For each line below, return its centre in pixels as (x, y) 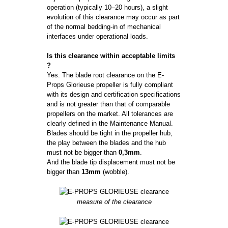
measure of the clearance (114, 202)
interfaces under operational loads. (98, 36)
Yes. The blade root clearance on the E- (106, 75)
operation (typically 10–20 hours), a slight (108, 7)
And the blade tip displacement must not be (111, 162)
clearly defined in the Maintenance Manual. (110, 123)
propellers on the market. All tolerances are (110, 113)
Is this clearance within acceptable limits (111, 55)
